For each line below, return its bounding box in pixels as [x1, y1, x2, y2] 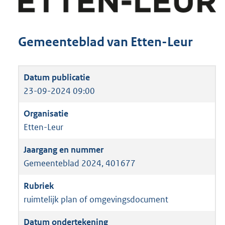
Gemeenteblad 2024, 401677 [24, 157, 136, 169]
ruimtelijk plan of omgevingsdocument [24, 193, 168, 205]
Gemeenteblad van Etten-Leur [18, 34, 192, 50]
